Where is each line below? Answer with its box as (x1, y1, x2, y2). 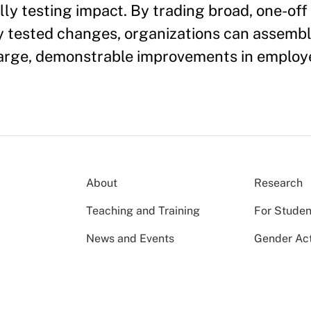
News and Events (86, 232, 174, 245)
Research (254, 176, 303, 190)
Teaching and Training (86, 204, 200, 217)
